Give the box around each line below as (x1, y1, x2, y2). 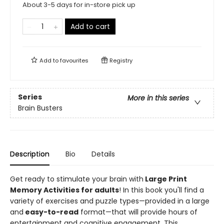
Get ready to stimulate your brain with (10, 174, 143, 184)
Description (10, 149, 49, 159)
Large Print (143, 174, 187, 184)
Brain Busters (18, 103, 62, 113)
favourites (60, 56, 88, 64)
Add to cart (70, 21, 110, 31)
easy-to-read (23, 207, 78, 217)
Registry (108, 56, 132, 64)
